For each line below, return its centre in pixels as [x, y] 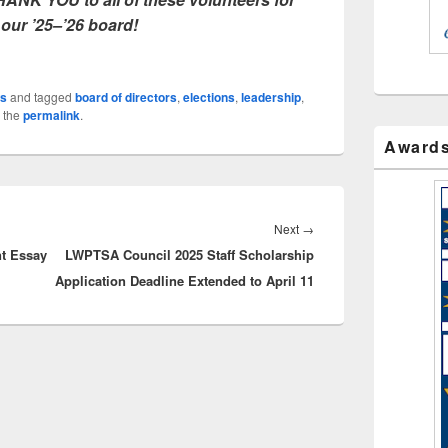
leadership [271, 96]
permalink [51, 114]
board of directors [126, 96]
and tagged [41, 96]
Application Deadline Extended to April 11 [184, 280]
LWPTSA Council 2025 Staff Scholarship [189, 254]
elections [209, 96]
